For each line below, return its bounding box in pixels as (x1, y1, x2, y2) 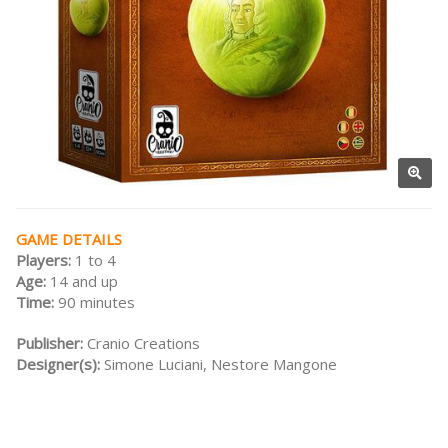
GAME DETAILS (16, 229, 122, 250)
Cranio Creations (87, 333, 200, 354)
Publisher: (16, 333, 87, 354)
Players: (16, 250, 75, 271)
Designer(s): (16, 354, 104, 375)
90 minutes (58, 292, 135, 313)
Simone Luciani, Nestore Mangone (104, 354, 337, 375)
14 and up (50, 271, 118, 292)
